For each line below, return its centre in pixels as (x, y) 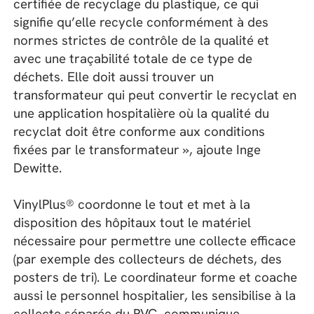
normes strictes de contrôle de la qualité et (142, 41)
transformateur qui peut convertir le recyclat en (155, 95)
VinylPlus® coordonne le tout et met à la (132, 205)
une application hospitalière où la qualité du (142, 114)
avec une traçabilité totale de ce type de (133, 59)
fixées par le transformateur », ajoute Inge (137, 150)
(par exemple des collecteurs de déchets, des (148, 259)
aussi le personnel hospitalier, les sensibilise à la (155, 296)
